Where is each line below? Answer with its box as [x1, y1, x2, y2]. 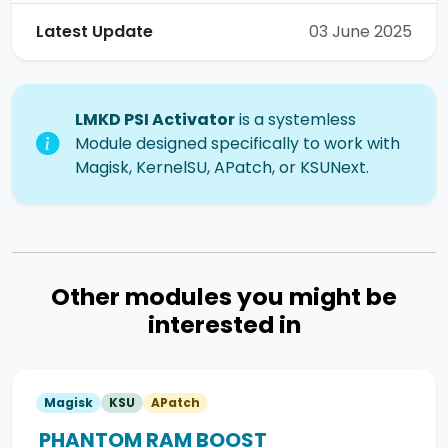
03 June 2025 [309, 20, 412, 44]
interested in [147, 308, 301, 342]
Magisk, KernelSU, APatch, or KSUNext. [75, 156, 369, 180]
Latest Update [36, 20, 153, 44]
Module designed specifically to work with [75, 132, 400, 156]
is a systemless [235, 108, 356, 132]
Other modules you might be [51, 280, 397, 314]
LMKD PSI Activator [75, 108, 235, 132]
